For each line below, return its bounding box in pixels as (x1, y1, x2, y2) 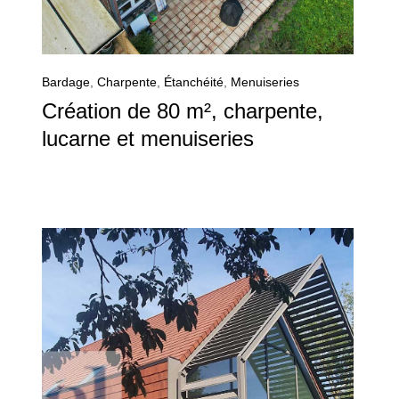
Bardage (42, 75, 90, 90)
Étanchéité (164, 75, 224, 90)
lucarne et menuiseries (42, 126, 254, 151)
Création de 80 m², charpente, (42, 99, 323, 124)
